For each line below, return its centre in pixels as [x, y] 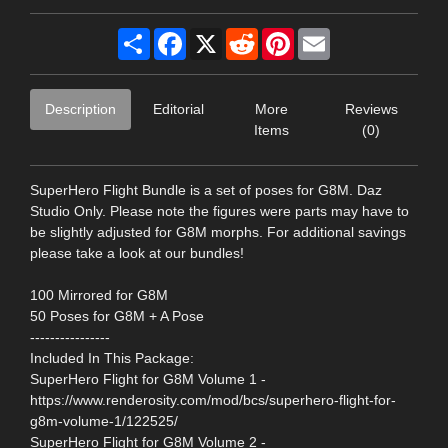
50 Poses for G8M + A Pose [117, 315]
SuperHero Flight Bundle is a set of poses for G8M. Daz [206, 189]
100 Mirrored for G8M [99, 294]
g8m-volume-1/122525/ [104, 420]
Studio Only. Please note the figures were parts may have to [219, 210]
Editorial [178, 108]
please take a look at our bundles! [137, 252]
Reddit [278, 35]
